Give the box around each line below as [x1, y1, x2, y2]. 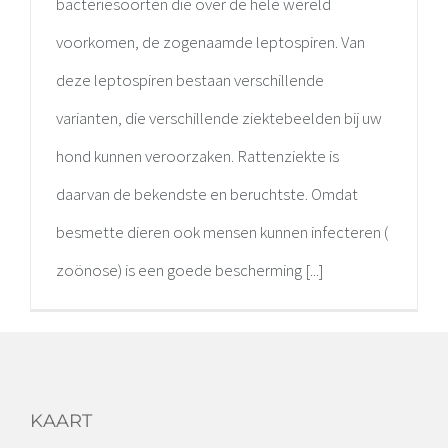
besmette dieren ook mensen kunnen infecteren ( [56, 221, 388, 244]
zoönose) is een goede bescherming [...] [56, 259, 324, 282]
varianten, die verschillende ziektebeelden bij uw [56, 107, 382, 130]
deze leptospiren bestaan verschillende [56, 69, 324, 92]
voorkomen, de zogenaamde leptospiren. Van [56, 31, 365, 54]
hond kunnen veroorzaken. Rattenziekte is [56, 145, 339, 168]
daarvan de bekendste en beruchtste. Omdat [56, 183, 358, 206]
